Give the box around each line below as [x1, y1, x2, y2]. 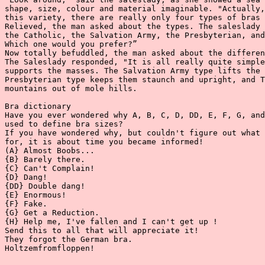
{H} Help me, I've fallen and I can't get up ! [5, 217, 218, 226]
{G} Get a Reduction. [5, 208, 99, 217]
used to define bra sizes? [5, 119, 123, 128]
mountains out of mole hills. [5, 84, 137, 93]
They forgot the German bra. [5, 235, 132, 244]
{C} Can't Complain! [5, 164, 95, 173]
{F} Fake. [5, 199, 47, 208]
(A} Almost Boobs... [5, 146, 95, 155]
